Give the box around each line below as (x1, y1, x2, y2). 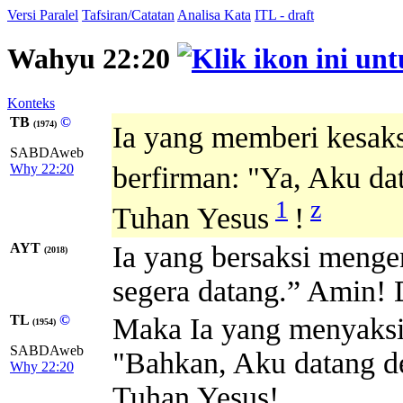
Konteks (7, 94, 55, 111)
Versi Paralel (7, 7, 78, 22)
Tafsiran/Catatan (82, 7, 175, 22)
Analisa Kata (177, 7, 251, 22)
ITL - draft (255, 7, 314, 22)
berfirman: (112, 161, 247, 195)
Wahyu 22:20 (7, 42, 177, 76)
